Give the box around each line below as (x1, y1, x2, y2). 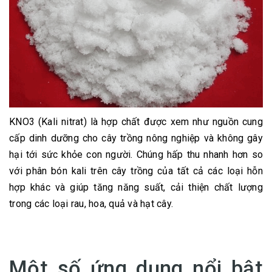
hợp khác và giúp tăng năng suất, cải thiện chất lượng (9, 182, 263, 194)
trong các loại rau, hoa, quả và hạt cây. (9, 198, 173, 210)
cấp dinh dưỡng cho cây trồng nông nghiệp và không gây (9, 132, 263, 144)
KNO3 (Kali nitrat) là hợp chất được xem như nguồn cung (9, 116, 263, 128)
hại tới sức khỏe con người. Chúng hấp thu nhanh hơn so (9, 149, 263, 161)
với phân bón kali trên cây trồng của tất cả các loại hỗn (9, 165, 263, 177)
